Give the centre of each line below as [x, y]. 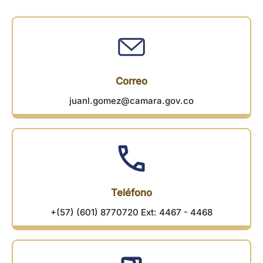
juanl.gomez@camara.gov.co [131, 101]
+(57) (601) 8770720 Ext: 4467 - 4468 [131, 213]
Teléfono [131, 193]
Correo [131, 81]
